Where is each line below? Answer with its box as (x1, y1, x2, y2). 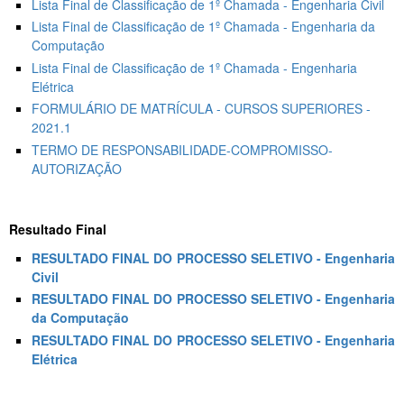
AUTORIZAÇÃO (32, 159, 122, 178)
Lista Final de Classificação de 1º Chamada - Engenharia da (32, 17, 375, 36)
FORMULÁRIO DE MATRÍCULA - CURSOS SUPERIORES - (32, 99, 371, 118)
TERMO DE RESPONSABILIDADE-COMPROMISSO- (32, 140, 333, 159)
